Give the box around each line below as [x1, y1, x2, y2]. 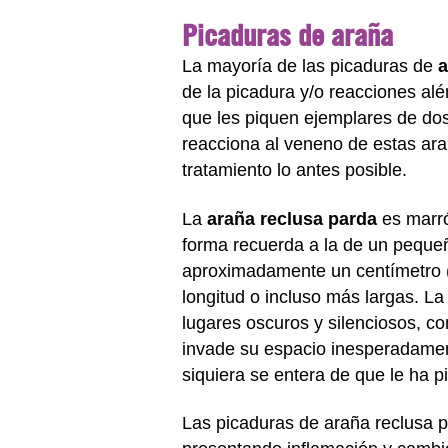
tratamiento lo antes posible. [182, 160, 407, 180]
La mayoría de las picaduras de [182, 56, 438, 76]
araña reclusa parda [207, 208, 377, 229]
